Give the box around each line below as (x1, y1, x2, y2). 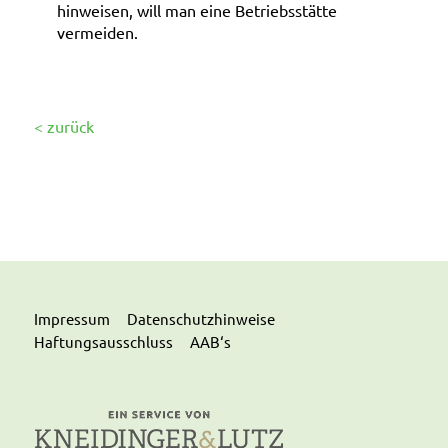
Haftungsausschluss (33, 331, 173, 351)
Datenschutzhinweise (126, 308, 275, 328)
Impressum (33, 308, 110, 328)
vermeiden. (56, 21, 138, 42)
